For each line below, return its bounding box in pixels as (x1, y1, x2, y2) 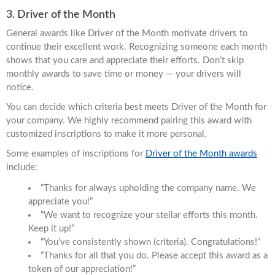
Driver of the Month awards (145, 149, 257, 158)
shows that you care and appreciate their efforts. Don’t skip (6, 55, 244, 65)
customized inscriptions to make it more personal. (6, 129, 207, 139)
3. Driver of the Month (6, 9, 115, 20)
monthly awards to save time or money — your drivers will (6, 69, 241, 79)
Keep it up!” (28, 223, 74, 233)
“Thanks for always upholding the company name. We (41, 183, 256, 193)
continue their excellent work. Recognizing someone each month (6, 42, 267, 52)
